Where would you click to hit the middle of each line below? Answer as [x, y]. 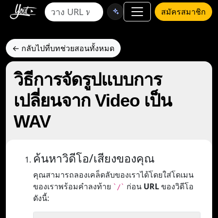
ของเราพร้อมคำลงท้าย [73, 186]
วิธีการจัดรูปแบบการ [88, 80]
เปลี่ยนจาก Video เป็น [93, 100]
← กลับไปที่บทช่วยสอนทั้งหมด [63, 48]
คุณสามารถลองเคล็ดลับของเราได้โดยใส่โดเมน [113, 175]
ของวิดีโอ [176, 186]
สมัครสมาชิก [183, 12]
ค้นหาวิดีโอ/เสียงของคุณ [94, 158]
